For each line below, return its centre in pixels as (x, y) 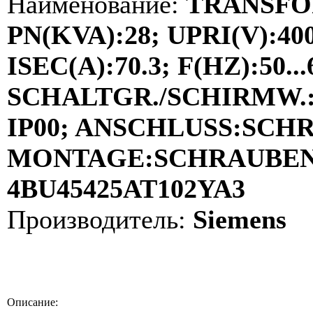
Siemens (236, 219)
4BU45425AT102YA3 (126, 188)
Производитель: (96, 219)
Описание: (32, 302)
